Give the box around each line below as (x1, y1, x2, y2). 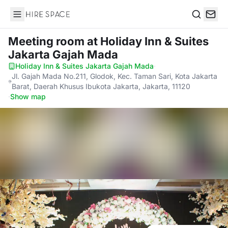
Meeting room (8, 35, 87, 48)
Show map (10, 92, 46, 101)
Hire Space (10, 14, 52, 24)
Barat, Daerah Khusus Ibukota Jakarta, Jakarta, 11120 (12, 82, 190, 91)
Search (191, 19, 217, 30)
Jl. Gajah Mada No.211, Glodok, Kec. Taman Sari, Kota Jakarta (12, 72, 217, 80)
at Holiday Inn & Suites (87, 35, 209, 48)
